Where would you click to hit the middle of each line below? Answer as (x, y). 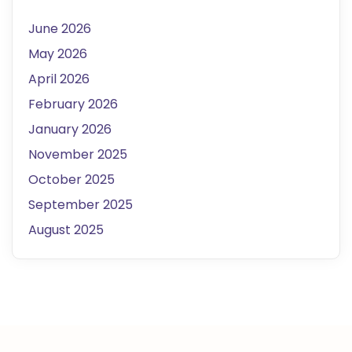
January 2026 (70, 129)
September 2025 (81, 204)
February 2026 (73, 104)
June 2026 (60, 28)
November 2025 (78, 154)
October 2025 (71, 179)
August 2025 (66, 229)
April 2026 (59, 79)
